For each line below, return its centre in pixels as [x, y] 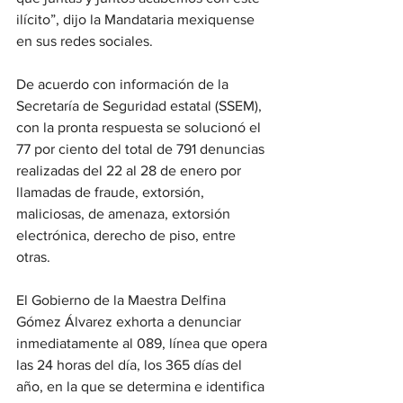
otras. [33, 257]
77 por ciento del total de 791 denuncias [142, 149]
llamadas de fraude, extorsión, [112, 192]
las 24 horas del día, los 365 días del [131, 365]
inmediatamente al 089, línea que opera [143, 343]
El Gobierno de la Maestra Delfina [123, 300]
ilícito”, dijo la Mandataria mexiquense [137, 19]
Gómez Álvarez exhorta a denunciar [130, 322]
